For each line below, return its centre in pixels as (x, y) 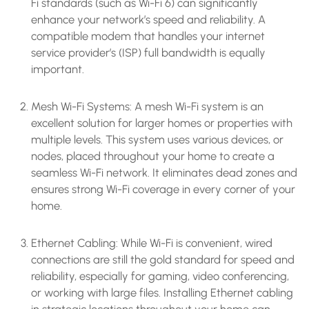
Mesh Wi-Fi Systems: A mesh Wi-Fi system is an (147, 106)
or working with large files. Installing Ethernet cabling (162, 292)
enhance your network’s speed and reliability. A (148, 19)
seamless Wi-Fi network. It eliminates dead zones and (164, 172)
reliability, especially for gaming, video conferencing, (160, 276)
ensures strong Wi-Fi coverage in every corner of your (163, 189)
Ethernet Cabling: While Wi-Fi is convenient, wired (152, 242)
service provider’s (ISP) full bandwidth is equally (148, 52)
